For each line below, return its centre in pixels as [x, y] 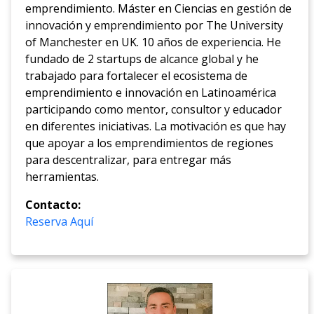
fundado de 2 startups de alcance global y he [142, 59]
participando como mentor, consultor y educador [154, 110]
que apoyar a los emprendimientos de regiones [150, 143]
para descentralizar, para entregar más [129, 160]
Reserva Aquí [60, 222]
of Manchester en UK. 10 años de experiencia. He [153, 42]
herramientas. [62, 177]
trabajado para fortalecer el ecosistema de [137, 76]
